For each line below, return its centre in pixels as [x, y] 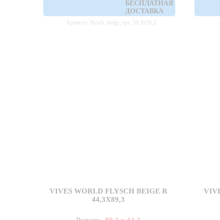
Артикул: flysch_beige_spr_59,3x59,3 [111, 23]
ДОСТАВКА [145, 11]
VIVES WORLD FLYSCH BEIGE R [108, 191]
